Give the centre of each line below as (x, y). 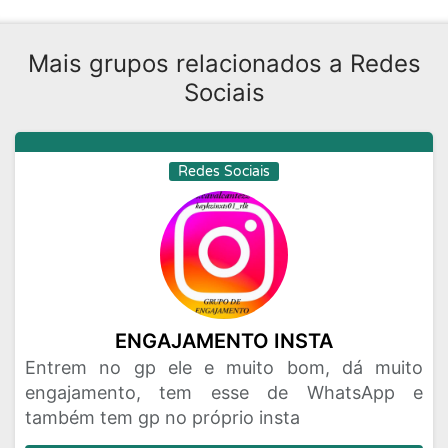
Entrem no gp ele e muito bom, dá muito (224, 367)
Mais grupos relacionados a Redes (224, 63)
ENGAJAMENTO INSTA (224, 341)
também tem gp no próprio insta (162, 417)
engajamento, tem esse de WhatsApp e (224, 392)
